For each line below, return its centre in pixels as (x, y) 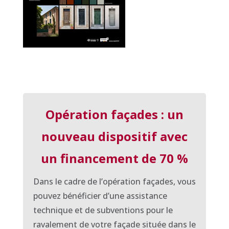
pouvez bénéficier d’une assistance (100, 196)
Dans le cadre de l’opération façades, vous (114, 181)
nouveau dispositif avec (114, 136)
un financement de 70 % (114, 158)
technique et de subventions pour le (103, 210)
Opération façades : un (114, 114)
